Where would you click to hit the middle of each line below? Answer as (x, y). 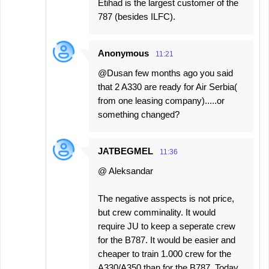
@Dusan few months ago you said (165, 73)
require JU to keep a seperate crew (167, 226)
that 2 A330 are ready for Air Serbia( (168, 87)
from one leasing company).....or (161, 101)
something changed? (139, 114)
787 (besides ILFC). (137, 17)
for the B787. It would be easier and (167, 240)
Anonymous (123, 53)
